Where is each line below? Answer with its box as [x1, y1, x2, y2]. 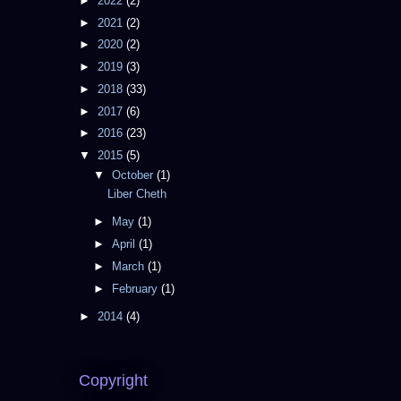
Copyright [79, 371, 148, 390]
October [111, 167, 157, 182]
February [111, 281, 161, 295]
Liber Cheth [107, 187, 167, 201]
